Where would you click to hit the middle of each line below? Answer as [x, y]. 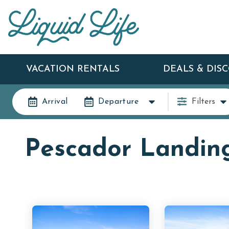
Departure [119, 101]
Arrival [55, 101]
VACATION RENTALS [73, 69]
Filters [203, 101]
